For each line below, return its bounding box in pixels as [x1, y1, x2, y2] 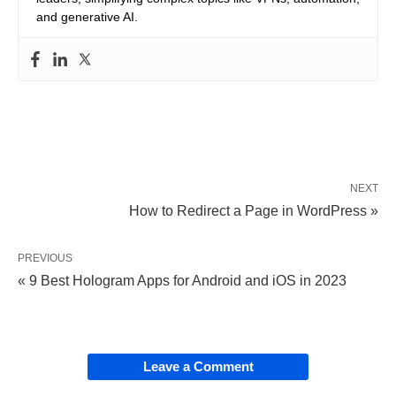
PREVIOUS [18, 252, 72, 265]
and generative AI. [36, 10, 138, 25]
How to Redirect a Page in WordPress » [129, 203, 378, 219]
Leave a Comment [142, 359, 254, 375]
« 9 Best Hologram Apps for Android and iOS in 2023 [18, 273, 346, 289]
